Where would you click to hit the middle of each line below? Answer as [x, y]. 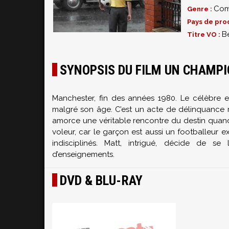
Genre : [200, 9]
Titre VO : [204, 35]
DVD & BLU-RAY [101, 180]
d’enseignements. [83, 154]
